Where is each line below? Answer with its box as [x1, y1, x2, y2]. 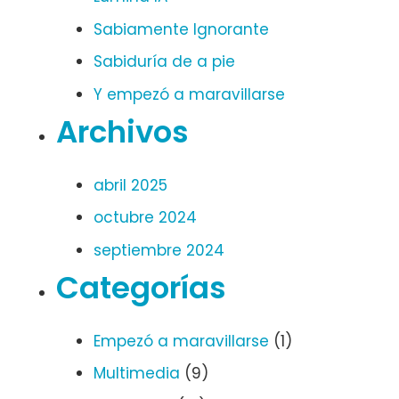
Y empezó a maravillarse [94, 83, 285, 105]
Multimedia [94, 362, 180, 385]
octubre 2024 [94, 207, 197, 229]
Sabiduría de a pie [94, 51, 235, 73]
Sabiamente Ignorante [94, 18, 269, 40]
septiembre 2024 [94, 239, 224, 261]
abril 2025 [94, 174, 167, 196]
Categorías [55, 266, 226, 310]
